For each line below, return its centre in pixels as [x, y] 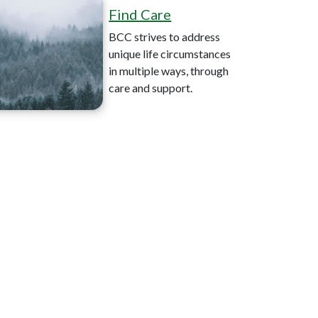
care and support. [151, 87]
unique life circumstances [170, 53]
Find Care [140, 14]
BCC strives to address [165, 36]
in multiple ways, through [169, 70]
